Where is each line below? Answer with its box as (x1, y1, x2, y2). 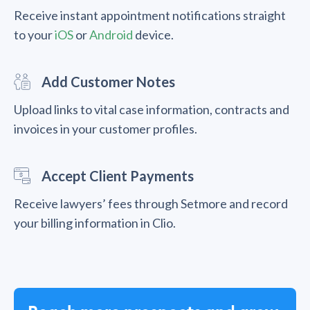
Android (89, 26, 133, 42)
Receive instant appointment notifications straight (14, 7, 286, 23)
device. (133, 26, 174, 42)
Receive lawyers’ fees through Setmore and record (14, 195, 288, 211)
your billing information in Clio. (14, 215, 176, 230)
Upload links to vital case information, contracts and (14, 101, 289, 117)
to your (14, 26, 55, 42)
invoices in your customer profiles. (14, 120, 197, 136)
